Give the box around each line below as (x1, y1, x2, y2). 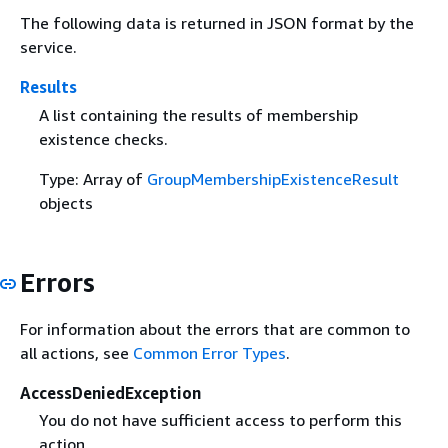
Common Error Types (133, 343, 286, 363)
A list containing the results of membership (38, 104, 358, 125)
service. (20, 37, 77, 58)
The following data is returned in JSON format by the (20, 13, 414, 34)
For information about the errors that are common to (20, 319, 410, 339)
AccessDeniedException (20, 383, 201, 403)
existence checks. (38, 128, 168, 149)
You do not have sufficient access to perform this (38, 410, 402, 431)
